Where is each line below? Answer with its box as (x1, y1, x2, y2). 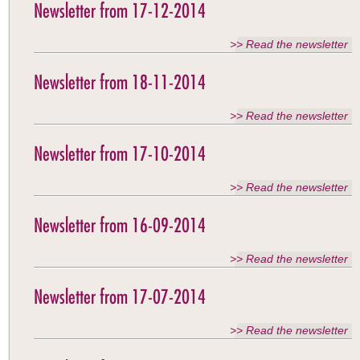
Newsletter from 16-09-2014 (34, 213, 206, 237)
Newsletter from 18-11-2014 (34, 70, 206, 94)
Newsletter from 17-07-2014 (34, 284, 206, 309)
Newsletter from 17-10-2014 (34, 141, 206, 166)
